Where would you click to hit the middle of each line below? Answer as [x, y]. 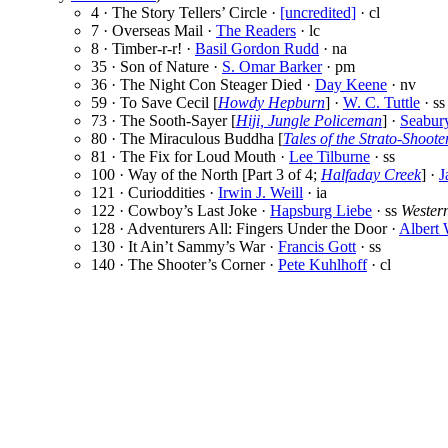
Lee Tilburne [329, 157]
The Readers [256, 31]
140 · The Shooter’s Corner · [184, 265]
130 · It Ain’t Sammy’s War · [184, 247]
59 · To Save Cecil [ [154, 103]
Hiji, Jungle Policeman [309, 121]
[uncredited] [318, 13]
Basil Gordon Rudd [257, 49]
